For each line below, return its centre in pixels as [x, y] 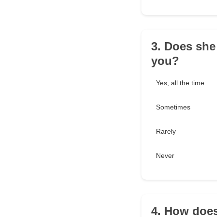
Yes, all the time [180, 83]
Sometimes [173, 107]
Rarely [166, 132]
